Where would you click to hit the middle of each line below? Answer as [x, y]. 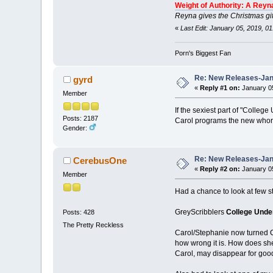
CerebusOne [100, 161]
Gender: [76, 128]
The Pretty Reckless [94, 225]
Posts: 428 [79, 212]
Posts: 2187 [81, 118]
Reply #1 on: [220, 88]
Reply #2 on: [220, 169]
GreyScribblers [200, 212]
